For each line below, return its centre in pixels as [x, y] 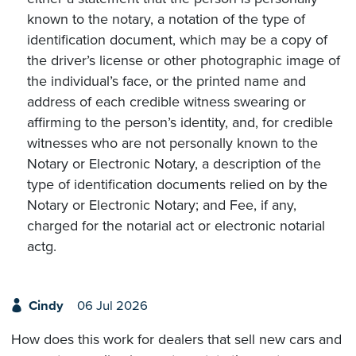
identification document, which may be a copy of [177, 39]
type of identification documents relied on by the [177, 184]
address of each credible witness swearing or [166, 101]
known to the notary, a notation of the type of [166, 19]
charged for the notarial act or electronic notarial [176, 225]
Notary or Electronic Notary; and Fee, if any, [162, 205]
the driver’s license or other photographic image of [184, 60]
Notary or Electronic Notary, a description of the [174, 163]
